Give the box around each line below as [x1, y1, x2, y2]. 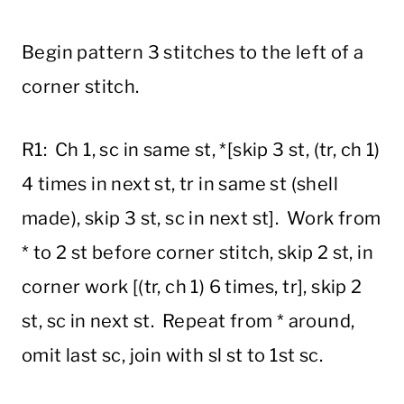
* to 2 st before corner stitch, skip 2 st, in [22, 242, 373, 264]
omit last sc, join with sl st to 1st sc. [22, 344, 323, 367]
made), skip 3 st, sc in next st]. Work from [22, 207, 381, 230]
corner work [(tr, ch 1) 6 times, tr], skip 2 [22, 276, 363, 298]
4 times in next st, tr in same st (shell [22, 173, 338, 196]
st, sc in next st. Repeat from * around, [22, 310, 355, 333]
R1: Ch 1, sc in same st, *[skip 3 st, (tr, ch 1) [22, 139, 381, 161]
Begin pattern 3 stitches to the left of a [22, 41, 364, 64]
